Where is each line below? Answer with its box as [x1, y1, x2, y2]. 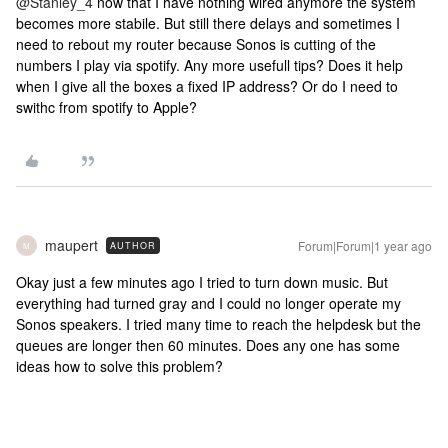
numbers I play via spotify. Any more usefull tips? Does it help [16, 55, 403, 75]
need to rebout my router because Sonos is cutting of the [16, 34, 376, 54]
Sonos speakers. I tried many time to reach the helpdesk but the [16, 314, 421, 334]
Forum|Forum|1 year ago [298, 237, 432, 254]
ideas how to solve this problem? [16, 356, 223, 376]
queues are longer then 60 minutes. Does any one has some [16, 335, 400, 355]
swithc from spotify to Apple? [16, 97, 197, 117]
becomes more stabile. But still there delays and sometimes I [16, 13, 400, 33]
